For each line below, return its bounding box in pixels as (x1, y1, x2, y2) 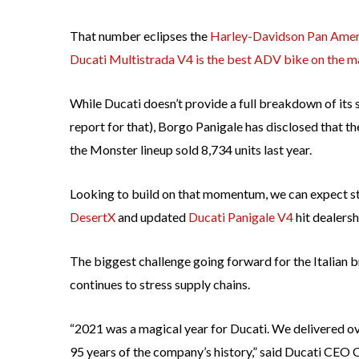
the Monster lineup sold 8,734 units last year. (70, 142, 312, 158)
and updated (115, 209, 188, 225)
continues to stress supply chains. (70, 276, 250, 292)
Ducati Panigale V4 (188, 209, 293, 225)
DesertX (70, 209, 115, 225)
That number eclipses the (70, 28, 210, 44)
